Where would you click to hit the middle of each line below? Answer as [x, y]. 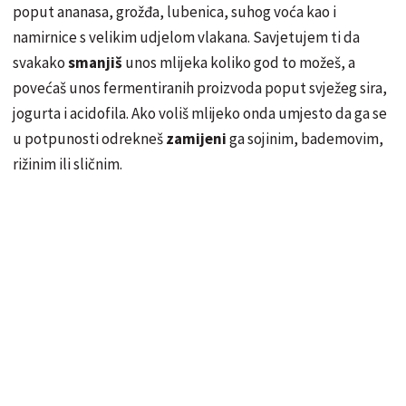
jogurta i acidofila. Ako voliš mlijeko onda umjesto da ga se [200, 114]
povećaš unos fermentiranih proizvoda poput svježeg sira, [200, 88]
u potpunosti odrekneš [89, 139]
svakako [40, 63]
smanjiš [97, 63]
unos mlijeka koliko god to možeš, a [240, 63]
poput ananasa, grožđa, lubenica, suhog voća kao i [174, 12]
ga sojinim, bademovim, [306, 139]
